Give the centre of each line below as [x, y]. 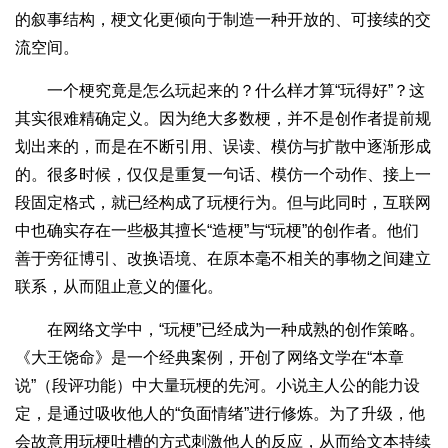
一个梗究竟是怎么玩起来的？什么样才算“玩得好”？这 [220, 90]
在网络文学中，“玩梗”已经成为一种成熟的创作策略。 [220, 329]
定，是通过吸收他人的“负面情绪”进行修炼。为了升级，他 [220, 413]
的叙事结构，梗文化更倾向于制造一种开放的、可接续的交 [223, 19]
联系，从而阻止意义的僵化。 [119, 286]
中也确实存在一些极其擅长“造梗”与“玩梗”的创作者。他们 [217, 230]
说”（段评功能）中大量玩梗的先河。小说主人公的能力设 [217, 385]
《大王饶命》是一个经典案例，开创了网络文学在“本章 [209, 357]
